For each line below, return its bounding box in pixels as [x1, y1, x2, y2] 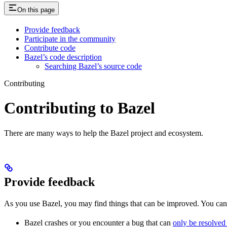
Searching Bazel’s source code [45, 61, 142, 70]
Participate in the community [24, 34, 116, 43]
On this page [17, 6, 55, 14]
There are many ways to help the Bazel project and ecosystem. [4, 128, 203, 137]
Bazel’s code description [24, 52, 102, 61]
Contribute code [24, 43, 75, 52]
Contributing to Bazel [4, 99, 155, 118]
